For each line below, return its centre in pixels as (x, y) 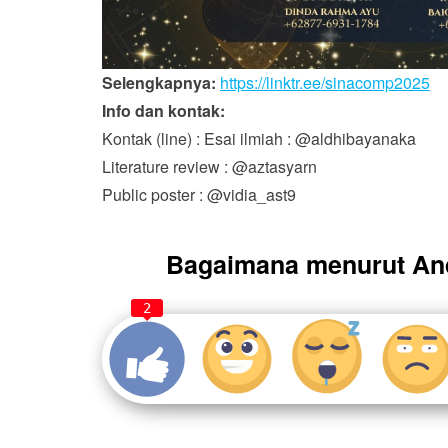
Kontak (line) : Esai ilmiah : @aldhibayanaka (259, 138)
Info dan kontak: (163, 110)
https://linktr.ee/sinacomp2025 (325, 82)
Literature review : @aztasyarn (209, 166)
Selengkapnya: (159, 82)
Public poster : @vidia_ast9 (199, 194)
